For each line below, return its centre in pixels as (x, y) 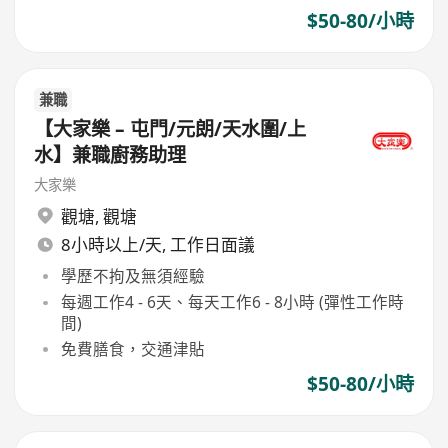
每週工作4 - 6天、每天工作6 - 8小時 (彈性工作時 (232, 302)
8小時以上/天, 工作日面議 (157, 245)
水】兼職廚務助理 (110, 155)
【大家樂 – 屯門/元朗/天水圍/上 (170, 129)
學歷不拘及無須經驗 (132, 275)
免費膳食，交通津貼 (132, 349)
